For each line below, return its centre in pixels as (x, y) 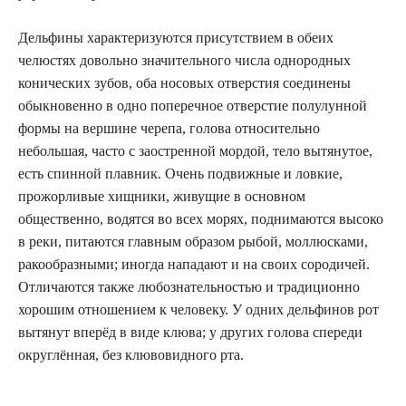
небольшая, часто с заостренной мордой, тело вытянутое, (195, 151)
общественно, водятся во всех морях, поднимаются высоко (201, 219)
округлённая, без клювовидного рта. (131, 355)
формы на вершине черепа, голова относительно (169, 128)
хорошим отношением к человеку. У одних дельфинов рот (198, 309)
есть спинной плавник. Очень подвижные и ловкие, (180, 174)
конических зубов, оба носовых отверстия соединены (184, 83)
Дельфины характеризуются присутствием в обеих (176, 38)
